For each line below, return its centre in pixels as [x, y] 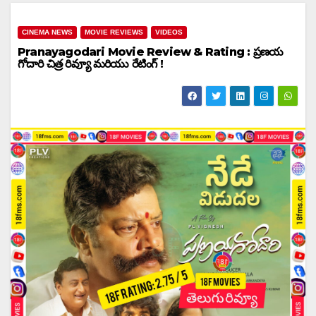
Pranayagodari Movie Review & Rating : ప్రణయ [151, 52]
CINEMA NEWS [47, 32]
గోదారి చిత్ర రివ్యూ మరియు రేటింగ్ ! [90, 64]
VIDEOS [169, 32]
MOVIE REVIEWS [114, 32]
